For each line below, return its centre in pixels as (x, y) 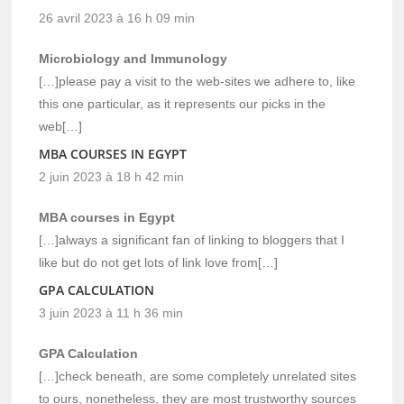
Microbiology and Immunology (133, 58)
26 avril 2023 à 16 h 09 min (117, 18)
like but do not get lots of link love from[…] (159, 262)
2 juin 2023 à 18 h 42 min (112, 176)
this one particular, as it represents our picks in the (183, 103)
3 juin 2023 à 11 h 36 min (111, 312)
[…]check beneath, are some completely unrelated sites (198, 376)
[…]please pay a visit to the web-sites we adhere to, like (197, 81)
